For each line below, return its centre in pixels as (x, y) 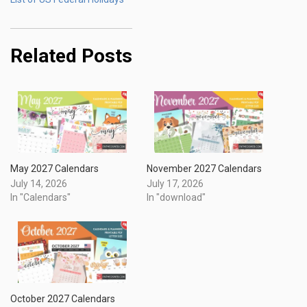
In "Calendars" (40, 197)
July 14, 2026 (39, 183)
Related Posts (71, 56)
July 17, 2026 (175, 183)
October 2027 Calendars (63, 298)
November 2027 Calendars (204, 168)
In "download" (176, 197)
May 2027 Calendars (54, 168)
